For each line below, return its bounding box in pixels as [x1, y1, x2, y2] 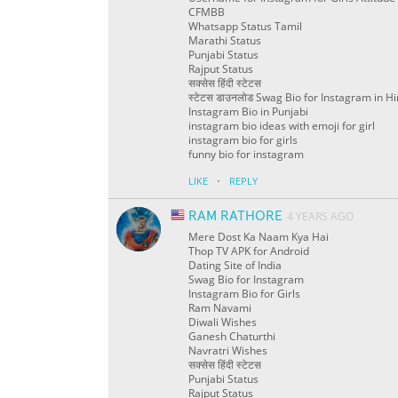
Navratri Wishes [188, 343, 267, 359]
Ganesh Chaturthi [188, 329, 275, 345]
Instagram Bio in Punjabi [188, 104, 308, 120]
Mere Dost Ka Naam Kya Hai [188, 229, 329, 245]
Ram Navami [188, 300, 251, 316]
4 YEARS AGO [287, 209, 354, 225]
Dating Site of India [188, 258, 282, 274]
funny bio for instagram [188, 147, 304, 163]
